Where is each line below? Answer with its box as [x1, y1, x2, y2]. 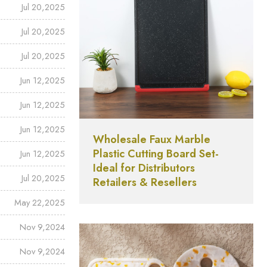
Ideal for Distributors [93, 160, 195, 176]
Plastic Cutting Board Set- [93, 146, 219, 162]
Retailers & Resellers [93, 175, 197, 191]
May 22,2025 [14, 195, 66, 209]
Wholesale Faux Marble [93, 132, 211, 148]
